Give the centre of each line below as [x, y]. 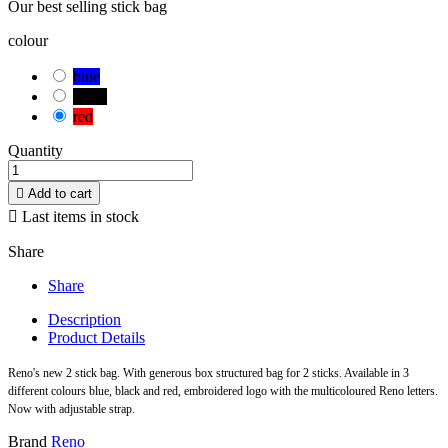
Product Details [96, 338]
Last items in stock [78, 217]
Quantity [35, 151]
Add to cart [60, 194]
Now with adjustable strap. [71, 409]
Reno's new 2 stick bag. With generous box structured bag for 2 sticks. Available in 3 [208, 373]
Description [84, 320]
